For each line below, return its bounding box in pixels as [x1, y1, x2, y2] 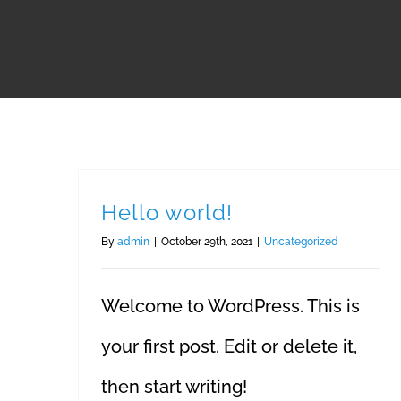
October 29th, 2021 [161, 235, 252, 248]
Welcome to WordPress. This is [101, 295, 360, 317]
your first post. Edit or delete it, [101, 336, 357, 357]
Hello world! [101, 200, 233, 226]
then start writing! [101, 376, 247, 397]
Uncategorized [264, 235, 338, 248]
